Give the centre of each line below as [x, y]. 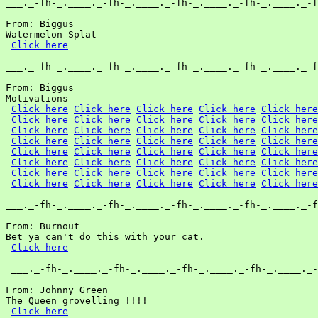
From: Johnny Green [57, 290]
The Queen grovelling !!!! [77, 301]
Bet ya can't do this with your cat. [105, 237]
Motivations [37, 98]
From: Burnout [43, 226]
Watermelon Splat [51, 34]
